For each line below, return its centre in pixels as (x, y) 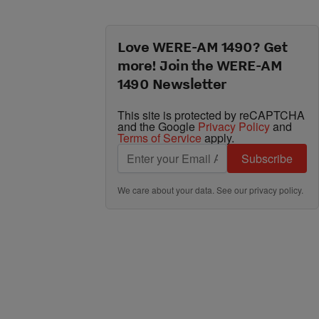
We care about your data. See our (183, 190)
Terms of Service (159, 138)
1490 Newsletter (172, 83)
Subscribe (267, 158)
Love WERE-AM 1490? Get (203, 46)
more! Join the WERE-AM (200, 65)
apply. (218, 138)
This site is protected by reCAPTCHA (211, 115)
